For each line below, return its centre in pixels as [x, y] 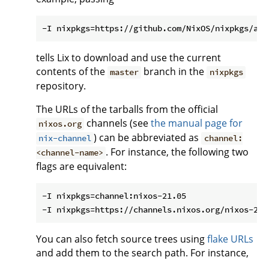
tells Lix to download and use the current [128, 58]
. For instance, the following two [177, 152]
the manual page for [197, 123]
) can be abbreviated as [148, 138]
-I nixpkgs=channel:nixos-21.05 [114, 196]
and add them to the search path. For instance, [142, 253]
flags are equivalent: [81, 167]
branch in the [174, 72]
